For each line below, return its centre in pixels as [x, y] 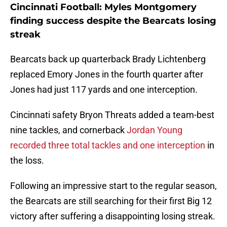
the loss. [27, 161]
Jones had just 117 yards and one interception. [104, 90]
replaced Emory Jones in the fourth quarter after [107, 74]
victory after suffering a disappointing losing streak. [113, 216]
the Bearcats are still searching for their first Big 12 [111, 201]
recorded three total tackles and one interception [108, 145]
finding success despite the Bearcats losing [113, 21]
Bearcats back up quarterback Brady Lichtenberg [108, 59]
